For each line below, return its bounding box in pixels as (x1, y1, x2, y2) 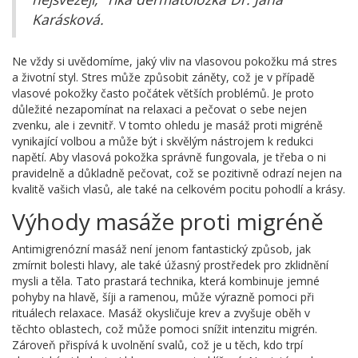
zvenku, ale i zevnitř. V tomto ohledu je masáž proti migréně (12, 117, 323, 133)
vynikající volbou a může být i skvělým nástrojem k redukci (12, 133, 313, 149)
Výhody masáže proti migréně (12, 206, 324, 237)
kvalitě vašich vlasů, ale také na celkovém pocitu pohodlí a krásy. (12, 181, 345, 197)
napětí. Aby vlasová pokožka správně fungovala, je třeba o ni (12, 149, 326, 165)
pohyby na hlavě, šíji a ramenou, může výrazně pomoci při (12, 289, 314, 305)
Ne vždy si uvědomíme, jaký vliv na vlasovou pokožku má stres (12, 54, 337, 70)
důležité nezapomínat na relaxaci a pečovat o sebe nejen (12, 101, 307, 117)
